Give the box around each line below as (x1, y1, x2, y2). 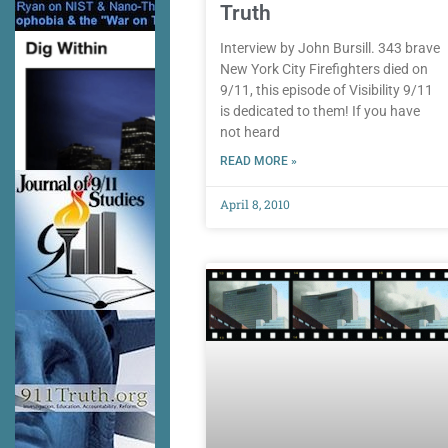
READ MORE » (219, 154, 297, 169)
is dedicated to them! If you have (219, 103, 420, 120)
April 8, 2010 (219, 196, 290, 213)
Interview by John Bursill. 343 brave (219, 40, 440, 57)
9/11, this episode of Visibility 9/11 (219, 82, 433, 99)
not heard (219, 124, 280, 141)
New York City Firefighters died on (219, 61, 428, 78)
